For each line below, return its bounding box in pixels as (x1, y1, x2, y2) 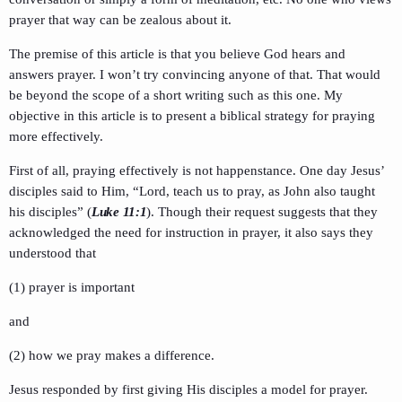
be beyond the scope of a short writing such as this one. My (9, 88, 343, 103)
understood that (9, 246, 96, 261)
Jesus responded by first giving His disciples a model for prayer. (9, 382, 368, 398)
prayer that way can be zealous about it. (9, 13, 232, 28)
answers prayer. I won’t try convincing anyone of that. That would (9, 67, 380, 83)
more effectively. (9, 129, 103, 144)
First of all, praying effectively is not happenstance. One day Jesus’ (9, 163, 384, 179)
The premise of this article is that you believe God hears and (9, 47, 345, 62)
